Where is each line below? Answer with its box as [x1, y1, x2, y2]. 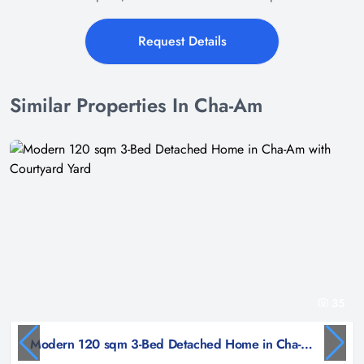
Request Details [137, 31, 227, 50]
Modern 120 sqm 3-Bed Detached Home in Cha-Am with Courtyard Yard [301, 334, 314, 353]
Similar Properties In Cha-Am [10, 90, 262, 119]
